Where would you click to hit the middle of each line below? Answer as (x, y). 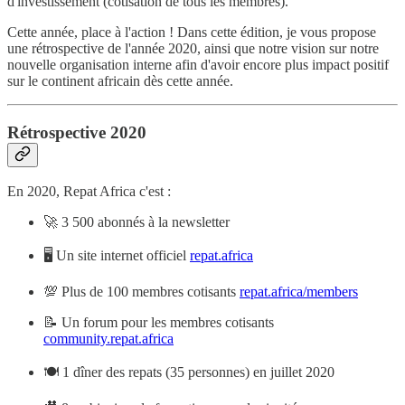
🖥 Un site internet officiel (117, 256)
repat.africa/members (299, 292)
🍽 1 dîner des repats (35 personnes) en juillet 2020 (189, 372)
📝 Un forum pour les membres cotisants (159, 323)
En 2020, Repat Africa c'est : (89, 192)
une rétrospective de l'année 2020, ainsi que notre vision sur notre (193, 48)
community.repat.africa (108, 339)
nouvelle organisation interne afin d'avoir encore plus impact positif (198, 64)
